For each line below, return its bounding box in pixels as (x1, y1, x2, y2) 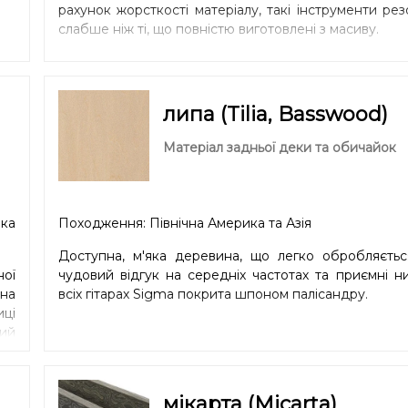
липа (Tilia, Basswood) (162, 101, 388, 127)
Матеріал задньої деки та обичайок (162, 138, 396, 156)
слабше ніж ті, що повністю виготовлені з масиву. (57, 20, 379, 37)
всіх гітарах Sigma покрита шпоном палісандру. (57, 285, 368, 302)
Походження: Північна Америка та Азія (57, 214, 311, 231)
